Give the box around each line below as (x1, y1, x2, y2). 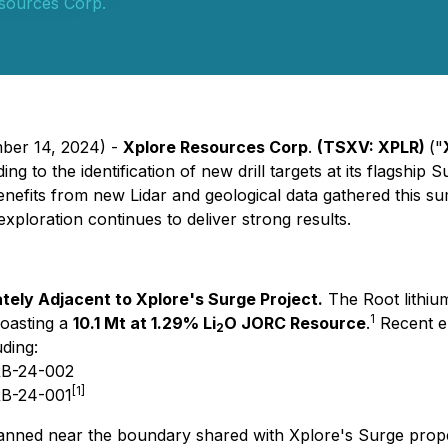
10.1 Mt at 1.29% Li (73, 313, 216, 333)
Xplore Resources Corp (123, 137, 308, 157)
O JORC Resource (224, 313, 366, 333)
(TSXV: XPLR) (317, 137, 429, 157)
